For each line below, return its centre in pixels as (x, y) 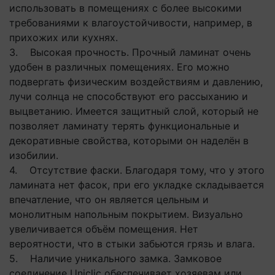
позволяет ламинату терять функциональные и (124, 126)
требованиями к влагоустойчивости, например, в (131, 23)
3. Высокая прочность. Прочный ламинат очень (130, 52)
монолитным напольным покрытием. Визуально (126, 214)
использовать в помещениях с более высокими (126, 8)
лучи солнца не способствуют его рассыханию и (129, 96)
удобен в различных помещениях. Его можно (119, 67)
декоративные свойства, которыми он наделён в (129, 141)
